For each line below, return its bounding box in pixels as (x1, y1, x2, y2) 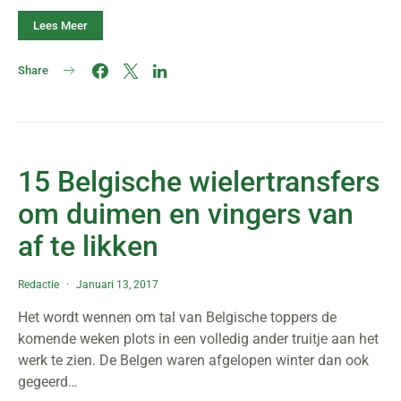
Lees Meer (33, 19, 88, 32)
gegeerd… (18, 373, 78, 390)
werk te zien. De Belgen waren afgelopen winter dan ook (18, 352, 369, 369)
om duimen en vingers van (18, 197, 354, 231)
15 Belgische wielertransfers (18, 165, 380, 199)
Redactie (18, 278, 59, 291)
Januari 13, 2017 (76, 278, 158, 291)
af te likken (18, 229, 158, 263)
